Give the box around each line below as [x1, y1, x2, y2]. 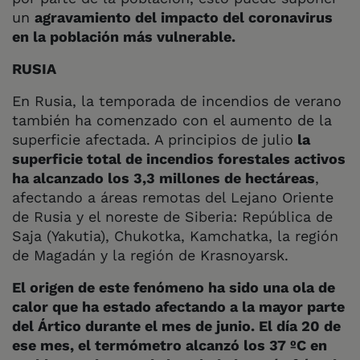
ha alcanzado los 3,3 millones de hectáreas [12, 169, 315, 186]
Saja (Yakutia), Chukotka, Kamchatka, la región [12, 227, 338, 244]
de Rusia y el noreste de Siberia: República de [12, 207, 333, 225]
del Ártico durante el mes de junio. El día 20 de [12, 317, 341, 334]
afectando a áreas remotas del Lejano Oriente [12, 188, 333, 206]
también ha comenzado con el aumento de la [12, 111, 332, 129]
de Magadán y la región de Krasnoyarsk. [12, 246, 288, 264]
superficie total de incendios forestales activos [12, 149, 346, 167]
